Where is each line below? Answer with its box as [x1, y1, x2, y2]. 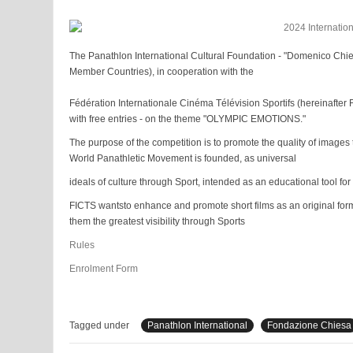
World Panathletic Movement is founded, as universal [69, 152, 296, 164]
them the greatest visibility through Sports [69, 215, 245, 227]
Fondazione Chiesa [267, 319, 351, 331]
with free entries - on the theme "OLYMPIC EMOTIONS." [69, 113, 306, 124]
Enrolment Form [69, 262, 138, 274]
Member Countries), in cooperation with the [69, 65, 254, 77]
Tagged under [69, 319, 129, 331]
